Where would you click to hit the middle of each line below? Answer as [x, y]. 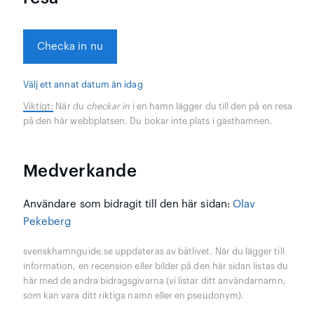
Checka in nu [70, 46]
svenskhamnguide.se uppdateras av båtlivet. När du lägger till [153, 251]
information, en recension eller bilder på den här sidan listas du [155, 266]
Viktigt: [38, 106]
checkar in [108, 106]
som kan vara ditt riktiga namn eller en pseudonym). [134, 295]
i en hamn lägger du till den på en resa [211, 106]
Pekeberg [47, 221]
